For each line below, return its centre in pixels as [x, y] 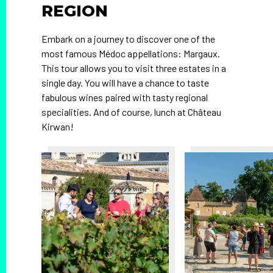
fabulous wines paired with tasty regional [125, 97]
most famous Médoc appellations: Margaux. [131, 53]
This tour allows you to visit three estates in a [134, 68]
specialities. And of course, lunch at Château [131, 112]
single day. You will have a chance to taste [125, 82]
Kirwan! [58, 126]
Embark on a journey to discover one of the [128, 38]
